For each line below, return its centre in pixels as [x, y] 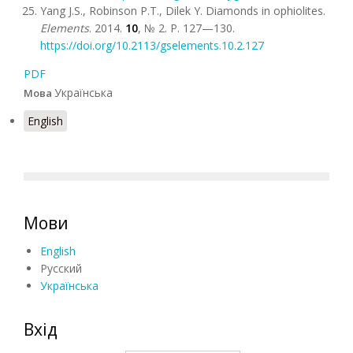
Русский [61, 268]
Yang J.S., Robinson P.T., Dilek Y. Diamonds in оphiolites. [183, 11]
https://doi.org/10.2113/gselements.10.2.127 [152, 45]
